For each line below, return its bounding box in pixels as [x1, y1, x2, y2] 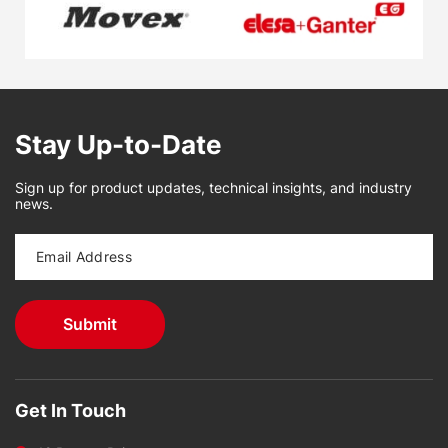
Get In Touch [15, 399, 126, 421]
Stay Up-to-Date [15, 128, 222, 160]
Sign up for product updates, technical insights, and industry [15, 178, 412, 196]
